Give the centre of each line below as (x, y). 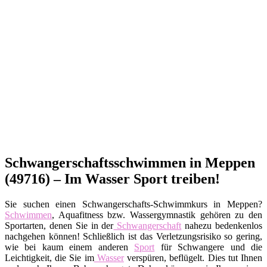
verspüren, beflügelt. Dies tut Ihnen (193, 257)
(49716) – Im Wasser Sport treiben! (112, 178)
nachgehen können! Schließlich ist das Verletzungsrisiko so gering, (133, 236)
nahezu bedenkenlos (222, 225)
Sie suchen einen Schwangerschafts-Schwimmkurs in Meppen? (133, 204)
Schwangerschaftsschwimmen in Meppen (130, 162)
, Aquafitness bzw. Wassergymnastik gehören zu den (157, 215)
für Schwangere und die (209, 247)
